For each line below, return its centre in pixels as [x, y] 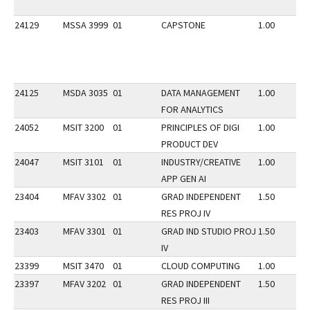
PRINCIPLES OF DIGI [200, 127]
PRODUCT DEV [190, 144]
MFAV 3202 [84, 284]
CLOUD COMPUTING [201, 266]
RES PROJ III [185, 300]
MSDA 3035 [85, 93]
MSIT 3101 [83, 162]
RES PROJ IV [186, 213]
